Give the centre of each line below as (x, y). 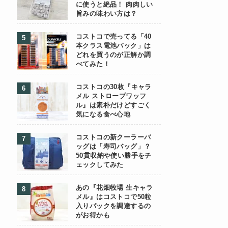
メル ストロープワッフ (111, 96)
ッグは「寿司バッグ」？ (113, 147)
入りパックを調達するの (113, 206)
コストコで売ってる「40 (114, 37)
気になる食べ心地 (103, 115)
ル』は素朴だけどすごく (113, 105)
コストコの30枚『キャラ (114, 87)
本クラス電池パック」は (113, 46)
